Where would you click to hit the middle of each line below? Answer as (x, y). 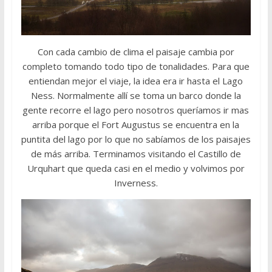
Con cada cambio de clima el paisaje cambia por (136, 52)
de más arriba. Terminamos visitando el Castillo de (136, 154)
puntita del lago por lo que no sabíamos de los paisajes (136, 139)
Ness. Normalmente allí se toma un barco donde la (136, 96)
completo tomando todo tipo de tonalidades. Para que (136, 66)
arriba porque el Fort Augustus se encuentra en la (136, 125)
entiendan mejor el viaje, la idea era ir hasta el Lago (136, 81)
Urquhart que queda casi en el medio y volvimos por (136, 168)
